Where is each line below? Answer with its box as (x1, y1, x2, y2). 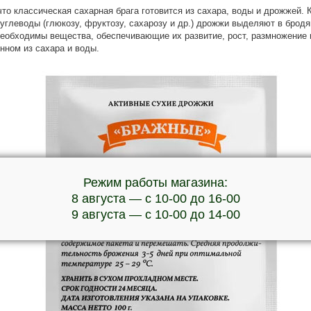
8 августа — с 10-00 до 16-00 (71, 191, 240, 205)
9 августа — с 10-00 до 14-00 (71, 207, 240, 221)
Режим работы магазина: (83, 175, 228, 190)
